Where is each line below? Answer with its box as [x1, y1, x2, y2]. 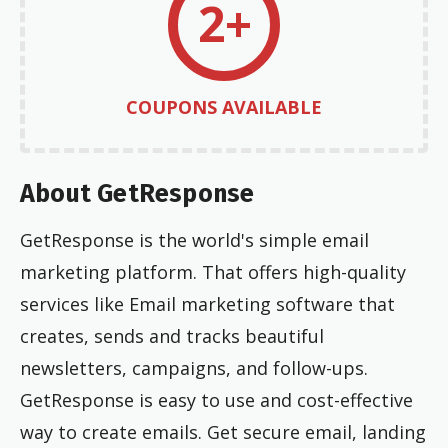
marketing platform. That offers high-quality [20, 259, 406, 284]
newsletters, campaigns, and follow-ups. [20, 355, 368, 380]
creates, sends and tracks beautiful [20, 323, 324, 348]
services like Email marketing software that [20, 291, 395, 316]
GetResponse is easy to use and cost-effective [20, 387, 413, 412]
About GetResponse [20, 178, 255, 209]
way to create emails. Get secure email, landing [20, 419, 426, 444]
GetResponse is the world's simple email [20, 227, 369, 252]
